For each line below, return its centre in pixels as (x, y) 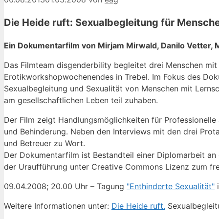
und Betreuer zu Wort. (44, 143)
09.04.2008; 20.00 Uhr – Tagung (65, 186)
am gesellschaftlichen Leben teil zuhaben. (81, 100)
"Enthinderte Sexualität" (171, 186)
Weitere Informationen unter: (58, 206)
